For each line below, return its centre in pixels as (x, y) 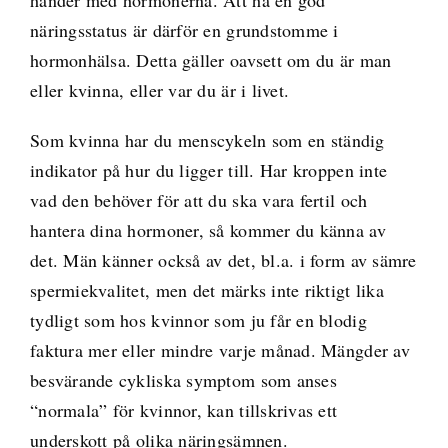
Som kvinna (77, 139)
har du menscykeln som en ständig (254, 139)
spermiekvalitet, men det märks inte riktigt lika (206, 289)
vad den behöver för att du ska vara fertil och (198, 199)
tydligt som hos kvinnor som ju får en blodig (198, 319)
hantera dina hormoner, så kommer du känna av (207, 229)
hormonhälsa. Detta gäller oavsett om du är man (210, 59)
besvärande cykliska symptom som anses (183, 379)
